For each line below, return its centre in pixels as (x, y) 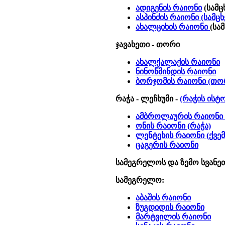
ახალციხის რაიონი (173, 27)
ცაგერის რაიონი (167, 145)
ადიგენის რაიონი (169, 8)
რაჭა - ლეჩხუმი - (148, 99)
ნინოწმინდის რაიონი (176, 72)
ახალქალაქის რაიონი (178, 62)
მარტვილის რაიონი (173, 217)
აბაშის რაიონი (163, 198)
